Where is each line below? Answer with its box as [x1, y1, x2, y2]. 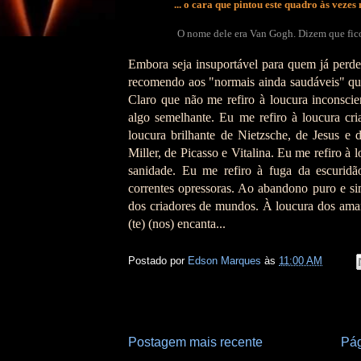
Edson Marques [188, 255, 264, 268]
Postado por [128, 255, 188, 268]
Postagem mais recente [128, 335, 263, 350]
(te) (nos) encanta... [128, 217, 226, 231]
